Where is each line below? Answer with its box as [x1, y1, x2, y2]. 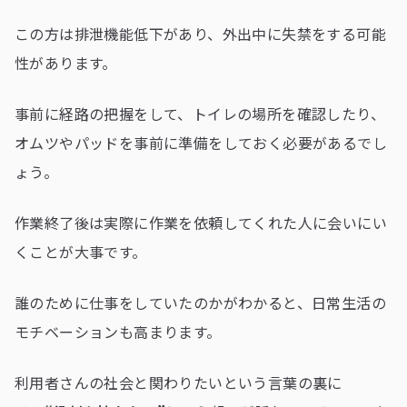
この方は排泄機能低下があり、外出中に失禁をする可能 [15, 22, 386, 45]
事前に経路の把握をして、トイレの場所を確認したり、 [15, 102, 385, 124]
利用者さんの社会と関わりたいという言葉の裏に [15, 371, 342, 393]
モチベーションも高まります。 [15, 320, 222, 342]
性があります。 [15, 51, 117, 74]
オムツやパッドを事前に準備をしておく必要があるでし [15, 131, 387, 154]
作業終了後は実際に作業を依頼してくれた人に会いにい [15, 211, 387, 233]
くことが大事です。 [15, 240, 147, 263]
